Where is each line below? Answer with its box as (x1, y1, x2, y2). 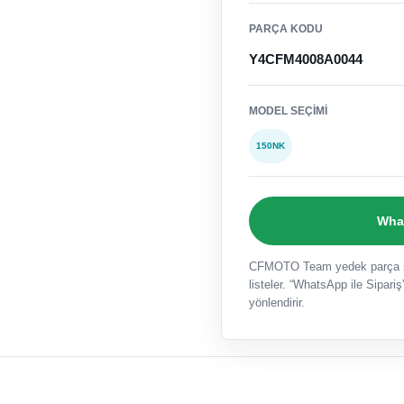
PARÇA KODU (249, 23, 324, 36)
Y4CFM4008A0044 (249, 51, 363, 68)
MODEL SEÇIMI (249, 105, 328, 118)
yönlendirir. (249, 296, 306, 310)
